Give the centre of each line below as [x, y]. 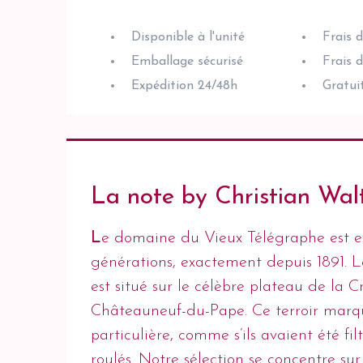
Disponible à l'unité [188, 37]
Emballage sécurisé [187, 61]
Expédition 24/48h [184, 85]
